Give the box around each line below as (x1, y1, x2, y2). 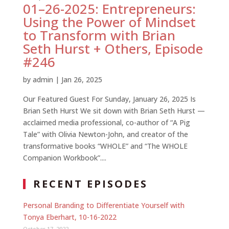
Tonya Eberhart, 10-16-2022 (22, 212, 117, 222)
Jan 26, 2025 (61, 75, 102, 84)
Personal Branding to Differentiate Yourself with (22, 200, 185, 210)
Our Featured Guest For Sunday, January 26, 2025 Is (22, 94, 196, 104)
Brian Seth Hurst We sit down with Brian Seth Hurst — (22, 106, 205, 116)
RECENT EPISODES (33, 177, 148, 191)
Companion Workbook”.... (22, 153, 106, 163)
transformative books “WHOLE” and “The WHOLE (22, 141, 188, 151)
